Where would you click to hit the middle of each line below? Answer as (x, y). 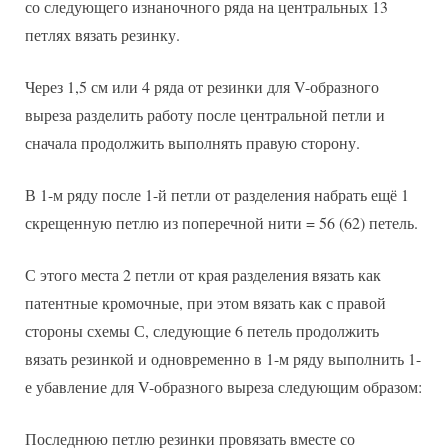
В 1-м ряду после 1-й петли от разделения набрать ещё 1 (217, 194)
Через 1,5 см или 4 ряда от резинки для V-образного (202, 86)
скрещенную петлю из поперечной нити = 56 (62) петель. (221, 222)
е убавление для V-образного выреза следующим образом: (223, 386)
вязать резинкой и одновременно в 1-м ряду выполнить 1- (223, 358)
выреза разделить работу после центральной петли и (205, 114)
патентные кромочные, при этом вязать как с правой (205, 302)
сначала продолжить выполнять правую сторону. (192, 142)
